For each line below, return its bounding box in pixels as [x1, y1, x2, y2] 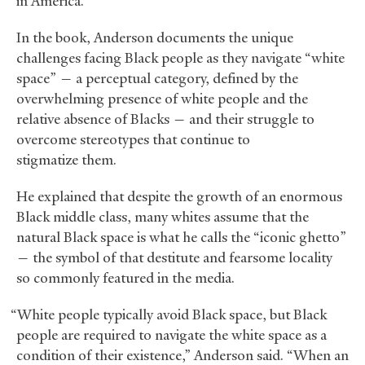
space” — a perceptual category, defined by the [16, 69, 298, 88]
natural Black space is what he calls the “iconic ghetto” [16, 228, 346, 247]
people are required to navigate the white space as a [16, 326, 327, 345]
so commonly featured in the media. [16, 269, 235, 288]
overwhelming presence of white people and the [16, 90, 308, 108]
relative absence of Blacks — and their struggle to [16, 110, 314, 129]
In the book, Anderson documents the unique [16, 29, 293, 47]
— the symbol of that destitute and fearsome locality [16, 248, 332, 267]
